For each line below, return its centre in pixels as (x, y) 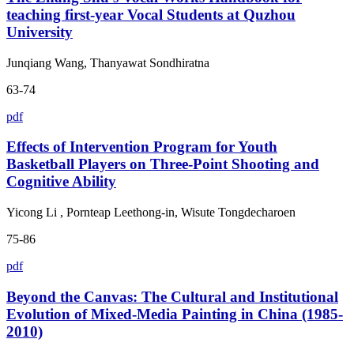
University (40, 32)
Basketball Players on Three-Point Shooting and (163, 164)
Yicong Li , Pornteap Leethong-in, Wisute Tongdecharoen (151, 213)
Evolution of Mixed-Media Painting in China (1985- (175, 314)
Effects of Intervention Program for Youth (142, 147)
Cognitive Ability (61, 182)
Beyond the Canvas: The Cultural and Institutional (172, 296)
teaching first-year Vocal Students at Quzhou (151, 15)
